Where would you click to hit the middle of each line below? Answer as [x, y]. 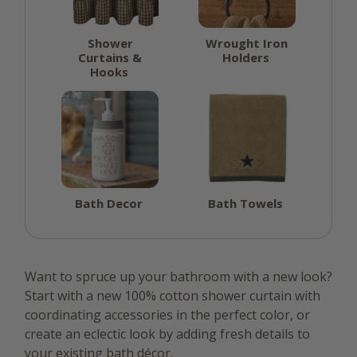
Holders [245, 57]
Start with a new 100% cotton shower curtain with [173, 296]
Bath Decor [109, 204]
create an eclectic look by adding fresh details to [167, 334]
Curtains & [110, 57]
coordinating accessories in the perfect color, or [167, 315]
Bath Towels [246, 204]
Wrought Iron [247, 43]
